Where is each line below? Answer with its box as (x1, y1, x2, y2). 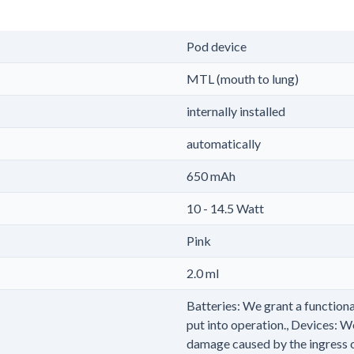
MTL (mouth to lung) (186, 70, 299, 86)
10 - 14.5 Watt (186, 200, 264, 216)
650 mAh (186, 168, 235, 183)
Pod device (186, 38, 247, 54)
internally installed (186, 103, 285, 119)
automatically (186, 135, 261, 151)
